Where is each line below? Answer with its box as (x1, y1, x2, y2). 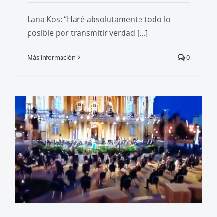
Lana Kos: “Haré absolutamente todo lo (27, 14, 170, 25)
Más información (27, 52, 76, 62)
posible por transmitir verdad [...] (27, 27, 148, 38)
